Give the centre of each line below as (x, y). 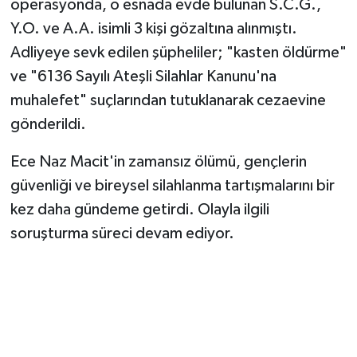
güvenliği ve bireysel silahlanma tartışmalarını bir (172, 186)
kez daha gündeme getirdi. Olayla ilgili (139, 210)
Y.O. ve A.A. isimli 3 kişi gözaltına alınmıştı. (153, 29)
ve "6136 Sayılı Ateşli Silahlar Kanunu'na (143, 77)
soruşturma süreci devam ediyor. (122, 234)
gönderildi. (48, 125)
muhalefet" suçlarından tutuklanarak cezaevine (168, 101)
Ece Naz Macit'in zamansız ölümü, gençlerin (158, 162)
